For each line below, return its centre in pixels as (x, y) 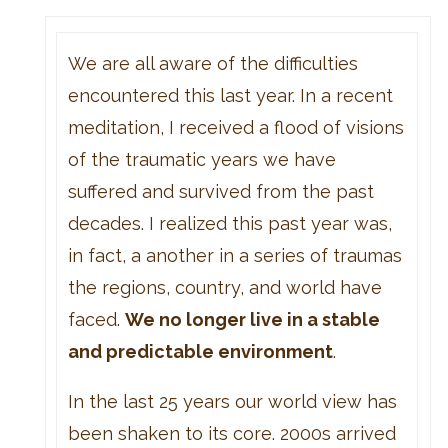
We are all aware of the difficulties (212, 63)
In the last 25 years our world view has (232, 401)
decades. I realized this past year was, (229, 223)
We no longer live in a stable (252, 319)
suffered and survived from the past (220, 191)
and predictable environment (200, 351)
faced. (96, 319)
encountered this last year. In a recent (230, 95)
